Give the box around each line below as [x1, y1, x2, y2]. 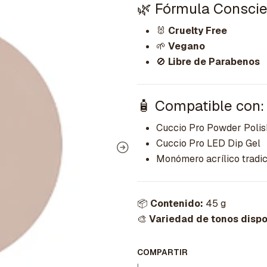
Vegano [168, 40, 205, 53]
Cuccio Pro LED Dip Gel [156, 137, 260, 150]
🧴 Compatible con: [137, 97, 264, 116]
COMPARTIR [137, 247, 188, 258]
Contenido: [150, 197, 203, 210]
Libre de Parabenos [168, 55, 260, 69]
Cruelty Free [168, 24, 227, 38]
